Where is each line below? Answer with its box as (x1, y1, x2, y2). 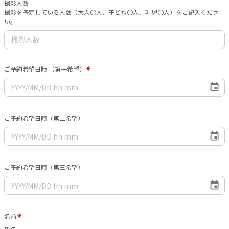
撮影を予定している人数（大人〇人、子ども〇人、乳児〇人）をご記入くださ (4, 7, 219, 16)
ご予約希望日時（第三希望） (4, 163, 84, 172)
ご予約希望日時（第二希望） (4, 113, 84, 123)
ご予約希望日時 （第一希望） (4, 64, 85, 73)
